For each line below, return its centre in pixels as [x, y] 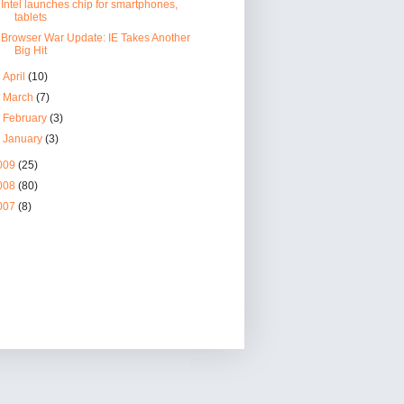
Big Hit [30, 50]
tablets [30, 17]
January [24, 138]
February [27, 118]
